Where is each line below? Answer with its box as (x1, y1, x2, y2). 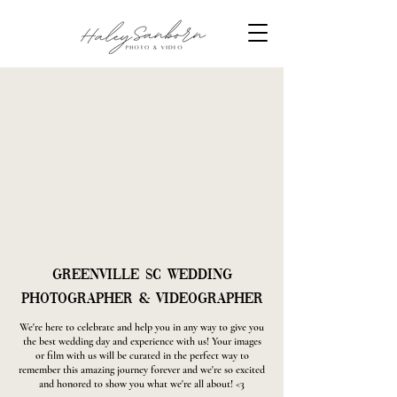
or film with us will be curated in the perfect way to (35, 349, 249, 362)
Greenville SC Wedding (51, 268, 232, 283)
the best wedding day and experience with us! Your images (22, 335, 261, 347)
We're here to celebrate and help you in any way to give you (19, 321, 264, 333)
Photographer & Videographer (20, 292, 263, 307)
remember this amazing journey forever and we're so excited (19, 363, 265, 376)
